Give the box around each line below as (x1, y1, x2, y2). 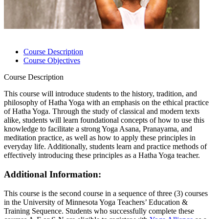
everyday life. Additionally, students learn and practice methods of (4, 142, 207, 151)
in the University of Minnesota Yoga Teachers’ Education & (4, 197, 188, 206)
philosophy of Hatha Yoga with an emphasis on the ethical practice (4, 98, 209, 107)
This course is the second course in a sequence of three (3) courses (4, 189, 208, 197)
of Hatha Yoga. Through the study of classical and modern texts (4, 107, 199, 116)
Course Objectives (23, 56, 80, 65)
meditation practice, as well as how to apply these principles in (4, 133, 196, 142)
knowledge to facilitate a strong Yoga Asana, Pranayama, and (4, 125, 192, 133)
